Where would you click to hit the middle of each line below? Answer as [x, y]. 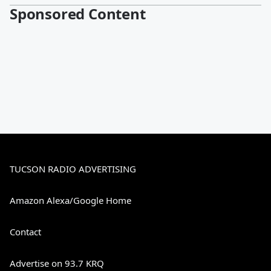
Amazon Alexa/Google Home [70, 200]
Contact [25, 232]
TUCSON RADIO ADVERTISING [73, 169]
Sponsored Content [78, 14]
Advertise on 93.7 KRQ [57, 263]
